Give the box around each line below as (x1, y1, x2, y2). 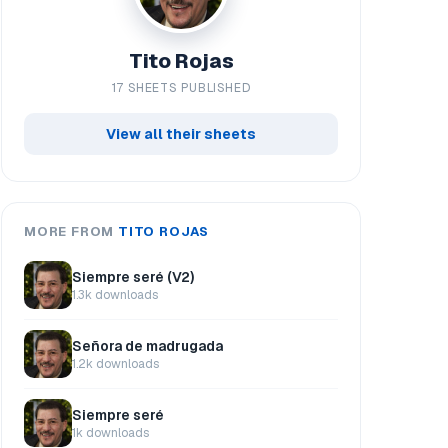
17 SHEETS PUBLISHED (111, 80, 251, 97)
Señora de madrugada (72, 336, 223, 355)
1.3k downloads (72, 286, 158, 303)
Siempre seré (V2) (72, 267, 194, 286)
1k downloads (72, 424, 149, 441)
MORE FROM (24, 223, 119, 241)
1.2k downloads (72, 355, 159, 372)
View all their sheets (106, 125, 256, 144)
